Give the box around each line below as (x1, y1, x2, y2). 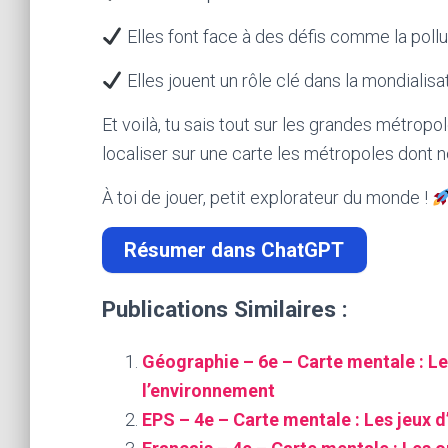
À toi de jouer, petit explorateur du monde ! (102, 187, 432, 208)
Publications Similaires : (102, 296, 348, 323)
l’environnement (142, 380, 275, 402)
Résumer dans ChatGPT (124, 238, 345, 263)
